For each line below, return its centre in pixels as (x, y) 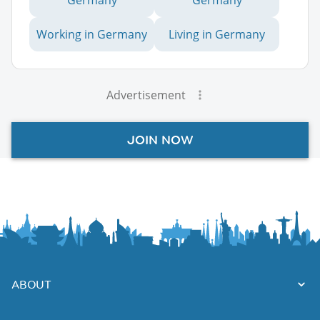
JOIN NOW (160, 140)
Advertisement (146, 95)
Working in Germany (92, 34)
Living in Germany (217, 34)
